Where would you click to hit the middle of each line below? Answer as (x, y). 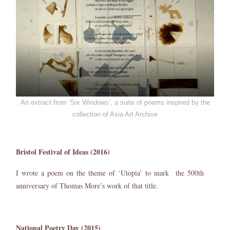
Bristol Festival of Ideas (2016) (63, 152)
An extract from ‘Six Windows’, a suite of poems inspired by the (115, 102)
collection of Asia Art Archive (115, 114)
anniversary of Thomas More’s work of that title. (87, 186)
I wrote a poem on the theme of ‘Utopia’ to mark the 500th (110, 173)
